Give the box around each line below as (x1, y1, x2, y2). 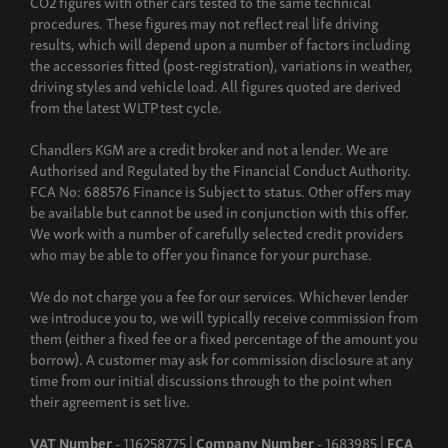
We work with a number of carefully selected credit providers (30, 219, 403, 244)
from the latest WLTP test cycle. (30, 93, 222, 118)
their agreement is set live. (30, 387, 190, 412)
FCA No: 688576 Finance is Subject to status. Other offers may (30, 177, 411, 202)
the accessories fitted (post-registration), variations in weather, (30, 51, 413, 76)
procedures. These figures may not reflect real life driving (30, 9, 378, 34)
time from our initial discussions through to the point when (30, 366, 392, 391)
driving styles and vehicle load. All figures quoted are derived (30, 72, 401, 97)
